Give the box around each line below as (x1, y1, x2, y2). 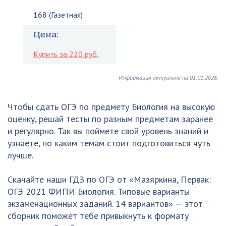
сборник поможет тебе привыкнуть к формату (8, 210, 189, 222)
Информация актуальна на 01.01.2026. (119, 74, 218, 82)
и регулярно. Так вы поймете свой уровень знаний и (8, 125, 208, 137)
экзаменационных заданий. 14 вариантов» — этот (8, 198, 203, 210)
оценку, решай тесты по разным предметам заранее (8, 113, 213, 125)
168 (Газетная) (33, 10, 83, 20)
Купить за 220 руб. (33, 49, 98, 60)
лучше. (8, 149, 33, 161)
